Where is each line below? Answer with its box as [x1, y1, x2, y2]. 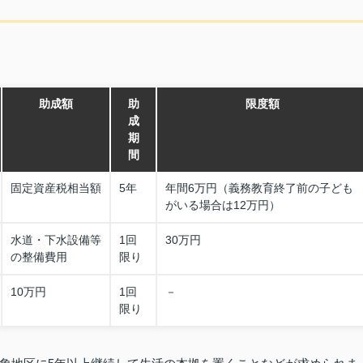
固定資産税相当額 [11, 181, 101, 194]
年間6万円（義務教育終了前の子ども [165, 181, 353, 194]
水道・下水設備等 [11, 233, 101, 246]
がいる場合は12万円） [165, 199, 280, 211]
